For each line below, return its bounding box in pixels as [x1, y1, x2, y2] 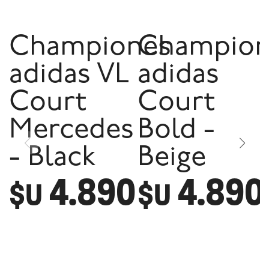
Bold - [138, 116, 215, 145]
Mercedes [9, 116, 134, 145]
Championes [9, 34, 171, 62]
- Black [9, 144, 95, 172]
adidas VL [9, 61, 130, 89]
